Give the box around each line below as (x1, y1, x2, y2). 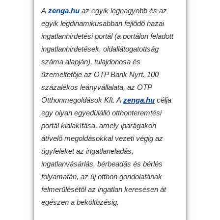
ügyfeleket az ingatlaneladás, (41, 147, 134, 156)
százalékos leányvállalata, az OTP (41, 83, 152, 92)
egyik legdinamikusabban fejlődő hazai (41, 19, 164, 28)
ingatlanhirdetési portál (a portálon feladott (41, 32, 173, 41)
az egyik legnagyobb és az (80, 6, 167, 15)
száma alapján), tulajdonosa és (41, 57, 140, 66)
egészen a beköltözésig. (41, 198, 119, 207)
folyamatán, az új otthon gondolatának (41, 172, 162, 181)
